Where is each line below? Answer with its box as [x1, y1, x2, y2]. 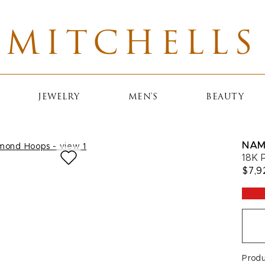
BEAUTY [206, 93, 244, 102]
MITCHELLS [6, 30, 259, 62]
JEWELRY [38, 93, 80, 102]
